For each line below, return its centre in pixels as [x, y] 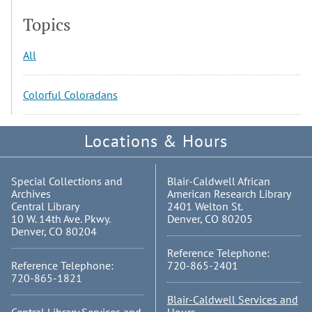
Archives [31, 194]
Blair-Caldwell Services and [233, 299]
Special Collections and [67, 181]
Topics [47, 25]
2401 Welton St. [205, 206]
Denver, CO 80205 [210, 219]
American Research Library [229, 194]
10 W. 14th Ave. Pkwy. [61, 219]
